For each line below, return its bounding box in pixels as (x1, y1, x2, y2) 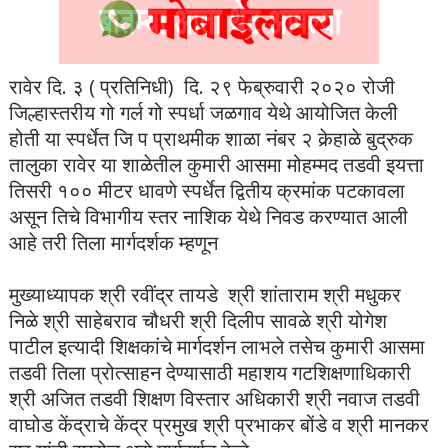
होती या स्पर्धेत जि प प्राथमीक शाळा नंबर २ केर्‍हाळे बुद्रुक (8, 125, 413, 152)
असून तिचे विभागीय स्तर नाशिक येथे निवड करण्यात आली (8, 203, 408, 230)
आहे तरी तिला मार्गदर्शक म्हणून (8, 229, 223, 256)
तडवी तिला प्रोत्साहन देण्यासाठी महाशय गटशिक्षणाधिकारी (8, 359, 411, 386)
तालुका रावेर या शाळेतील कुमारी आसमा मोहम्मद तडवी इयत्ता (8, 151, 424, 178)
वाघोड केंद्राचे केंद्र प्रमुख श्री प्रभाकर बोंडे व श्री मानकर (8, 411, 429, 438)
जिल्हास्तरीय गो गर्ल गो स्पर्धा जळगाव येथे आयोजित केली (8, 99, 398, 126)
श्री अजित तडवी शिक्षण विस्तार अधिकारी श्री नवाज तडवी (8, 385, 420, 412)
